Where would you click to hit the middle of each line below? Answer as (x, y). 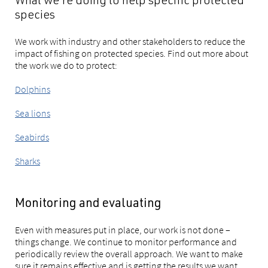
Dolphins (33, 89)
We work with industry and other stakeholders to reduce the (130, 42)
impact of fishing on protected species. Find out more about (132, 54)
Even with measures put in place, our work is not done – (123, 230)
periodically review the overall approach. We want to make (129, 254)
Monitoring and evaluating (88, 205)
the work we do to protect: (66, 66)
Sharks (28, 161)
